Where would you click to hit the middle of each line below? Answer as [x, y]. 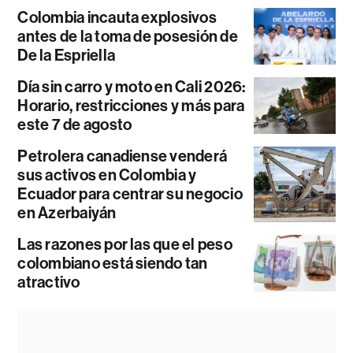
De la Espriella [66, 55]
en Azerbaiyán [67, 212]
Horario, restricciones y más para [131, 105]
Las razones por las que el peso [125, 244]
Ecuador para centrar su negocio [130, 193]
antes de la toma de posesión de [128, 36]
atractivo [49, 282]
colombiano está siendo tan [113, 263]
